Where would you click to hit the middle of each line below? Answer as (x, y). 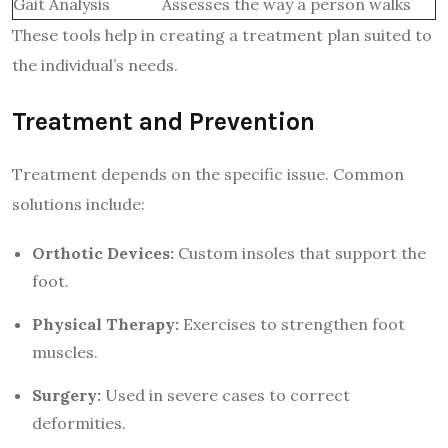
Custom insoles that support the (300, 252)
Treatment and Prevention (163, 121)
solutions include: (78, 203)
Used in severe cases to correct (225, 394)
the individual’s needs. (95, 64)
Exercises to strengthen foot (292, 323)
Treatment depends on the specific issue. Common (208, 173)
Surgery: (66, 394)
